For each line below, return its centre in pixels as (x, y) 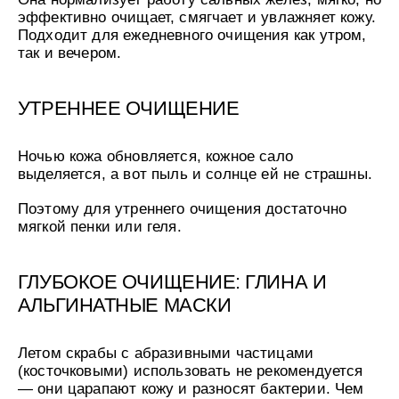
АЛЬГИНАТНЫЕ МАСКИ (124, 305)
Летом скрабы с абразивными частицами (166, 353)
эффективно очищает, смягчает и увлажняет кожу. (196, 16)
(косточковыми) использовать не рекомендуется (190, 371)
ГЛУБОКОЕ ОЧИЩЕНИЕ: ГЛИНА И (172, 282)
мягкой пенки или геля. (102, 227)
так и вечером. (72, 52)
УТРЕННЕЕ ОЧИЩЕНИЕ (128, 108)
